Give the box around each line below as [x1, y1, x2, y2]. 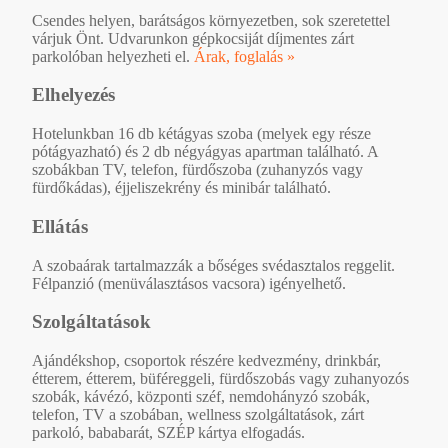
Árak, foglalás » [194, 47, 295, 65]
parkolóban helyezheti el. [32, 47, 194, 65]
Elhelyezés [32, 84, 115, 106]
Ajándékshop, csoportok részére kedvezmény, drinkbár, [32, 351, 381, 369]
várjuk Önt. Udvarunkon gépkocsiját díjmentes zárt [32, 29, 354, 47]
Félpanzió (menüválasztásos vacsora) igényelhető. [32, 274, 346, 292]
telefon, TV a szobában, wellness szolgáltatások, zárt [32, 405, 364, 423]
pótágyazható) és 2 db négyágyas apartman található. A [32, 143, 378, 161]
